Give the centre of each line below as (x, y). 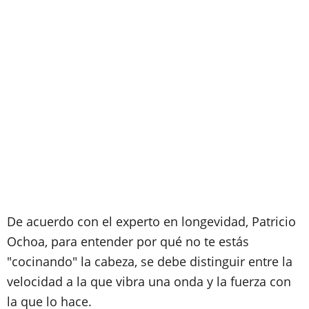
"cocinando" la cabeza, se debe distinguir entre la (150, 261)
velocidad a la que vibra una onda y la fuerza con (149, 281)
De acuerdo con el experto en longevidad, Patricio (151, 221)
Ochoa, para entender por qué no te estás (128, 241)
